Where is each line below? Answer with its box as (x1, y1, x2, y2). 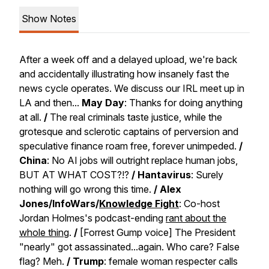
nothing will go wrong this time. (19, 183, 154, 195)
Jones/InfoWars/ (19, 198, 99, 210)
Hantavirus (138, 169, 191, 181)
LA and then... (19, 97, 82, 109)
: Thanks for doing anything (124, 97, 243, 109)
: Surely (191, 169, 223, 181)
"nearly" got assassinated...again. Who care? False (19, 241, 240, 253)
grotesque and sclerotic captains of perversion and (19, 125, 238, 138)
